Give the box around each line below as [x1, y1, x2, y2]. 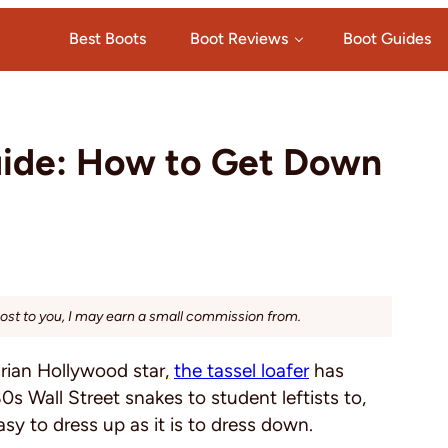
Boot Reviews [190, 28, 288, 48]
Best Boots [69, 28, 146, 48]
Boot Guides [343, 28, 431, 48]
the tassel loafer [174, 359, 309, 382]
